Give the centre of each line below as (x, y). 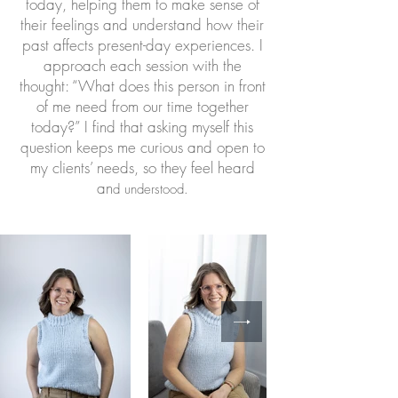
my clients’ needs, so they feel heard (142, 167)
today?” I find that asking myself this (142, 127)
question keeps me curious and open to (142, 147)
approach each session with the (142, 65)
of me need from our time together (142, 106)
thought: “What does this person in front (142, 86)
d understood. (150, 189)
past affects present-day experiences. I (142, 45)
